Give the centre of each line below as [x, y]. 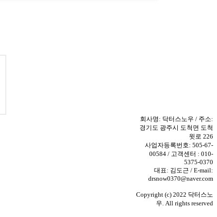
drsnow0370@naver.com [181, 178]
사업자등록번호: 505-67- [179, 145]
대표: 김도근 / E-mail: [184, 170]
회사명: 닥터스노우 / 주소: [177, 119]
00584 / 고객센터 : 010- [181, 154]
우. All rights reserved [185, 203]
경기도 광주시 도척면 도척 [176, 128]
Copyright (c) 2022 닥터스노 [175, 194]
